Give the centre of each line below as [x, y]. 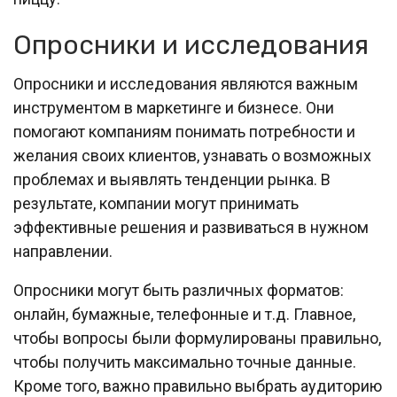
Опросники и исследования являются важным [186, 84]
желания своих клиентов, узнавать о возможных [192, 156]
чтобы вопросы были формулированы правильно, [197, 339]
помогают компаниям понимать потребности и [184, 132]
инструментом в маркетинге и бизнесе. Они [174, 108]
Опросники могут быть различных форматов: [179, 291]
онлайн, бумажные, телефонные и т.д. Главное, [184, 315]
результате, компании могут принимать [156, 204]
